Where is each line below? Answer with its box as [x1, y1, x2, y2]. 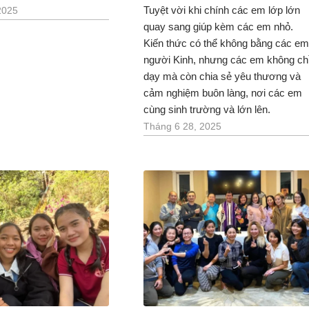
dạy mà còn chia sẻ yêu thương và [143, 70, 301, 82]
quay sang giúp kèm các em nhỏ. [143, 20, 293, 32]
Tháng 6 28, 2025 [143, 121, 221, 132]
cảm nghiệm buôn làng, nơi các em [143, 86, 302, 99]
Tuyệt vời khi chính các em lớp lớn [143, 3, 300, 16]
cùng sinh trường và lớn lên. [143, 103, 270, 115]
